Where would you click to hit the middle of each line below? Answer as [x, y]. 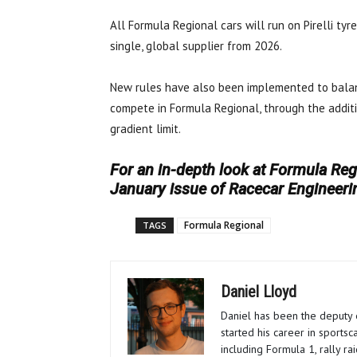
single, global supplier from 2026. [196, 46]
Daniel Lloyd [259, 292]
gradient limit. [145, 129]
